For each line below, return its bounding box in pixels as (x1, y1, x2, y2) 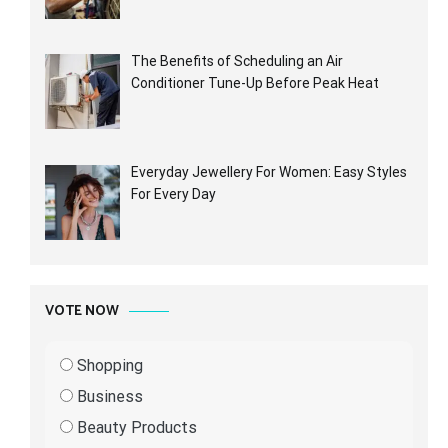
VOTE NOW (45, 300, 119, 324)
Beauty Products (73, 418, 197, 438)
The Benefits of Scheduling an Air (130, 53, 343, 70)
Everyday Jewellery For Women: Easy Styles (130, 163, 407, 180)
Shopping (73, 356, 143, 376)
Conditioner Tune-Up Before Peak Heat (130, 75, 379, 92)
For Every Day (130, 185, 216, 202)
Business (73, 387, 143, 407)
